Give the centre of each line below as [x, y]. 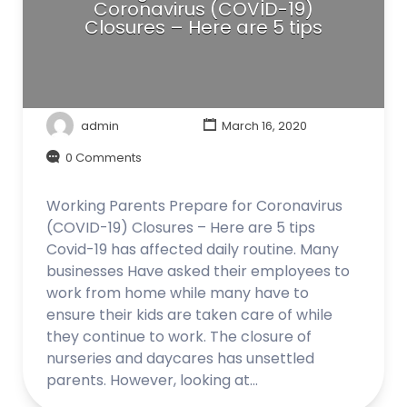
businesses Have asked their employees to [198, 271]
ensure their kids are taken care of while [189, 314]
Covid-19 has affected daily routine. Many [193, 249]
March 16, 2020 [263, 125]
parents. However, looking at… [152, 380]
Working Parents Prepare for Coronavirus [194, 205]
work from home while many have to [178, 293]
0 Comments [104, 158]
